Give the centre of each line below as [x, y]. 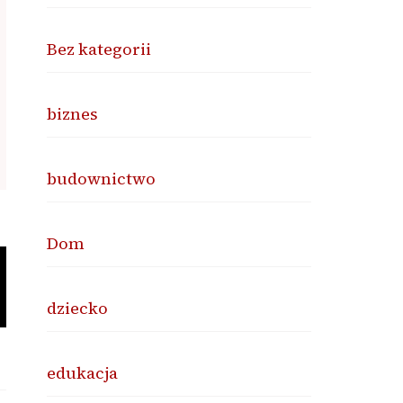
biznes [73, 114]
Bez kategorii [99, 49]
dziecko [78, 308]
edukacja [83, 373]
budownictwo [102, 179]
